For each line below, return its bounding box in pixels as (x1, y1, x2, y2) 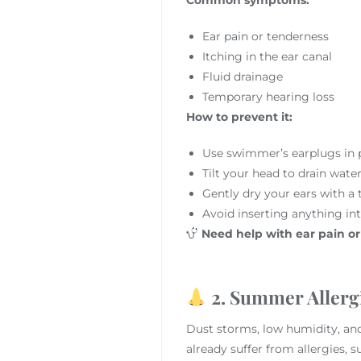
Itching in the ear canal (201, 48, 332, 64)
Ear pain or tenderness (201, 28, 329, 44)
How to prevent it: (185, 109, 293, 124)
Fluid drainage (201, 68, 283, 84)
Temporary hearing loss (201, 89, 334, 104)
